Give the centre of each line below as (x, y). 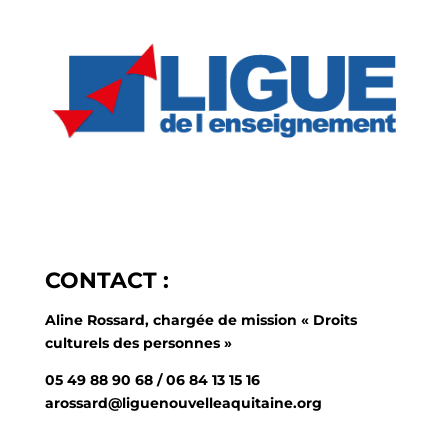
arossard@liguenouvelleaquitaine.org (183, 402)
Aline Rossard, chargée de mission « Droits (200, 319)
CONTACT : (106, 280)
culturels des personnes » (138, 342)
